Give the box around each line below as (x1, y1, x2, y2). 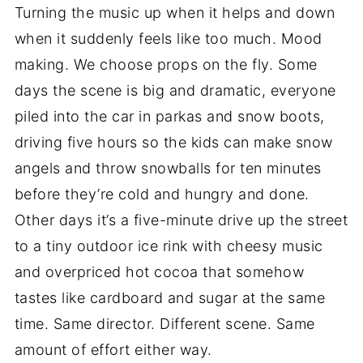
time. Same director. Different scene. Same (14, 314, 315, 332)
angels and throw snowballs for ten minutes (14, 159, 322, 177)
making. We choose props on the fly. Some (14, 55, 318, 73)
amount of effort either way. (14, 340, 212, 358)
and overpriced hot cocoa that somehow (14, 263, 305, 280)
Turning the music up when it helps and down (14, 3, 335, 21)
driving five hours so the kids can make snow (14, 133, 333, 151)
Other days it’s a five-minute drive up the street (14, 211, 348, 228)
